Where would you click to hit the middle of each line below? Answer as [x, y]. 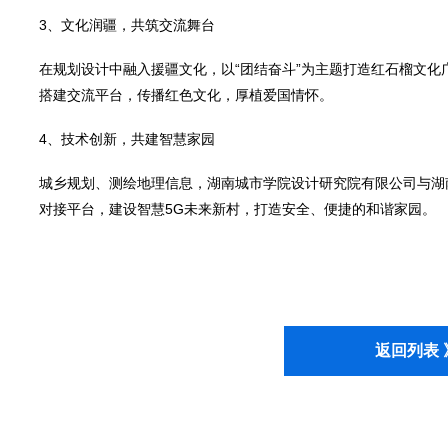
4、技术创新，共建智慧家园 [126, 139]
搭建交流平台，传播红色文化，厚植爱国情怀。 [185, 95]
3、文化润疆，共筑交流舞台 [126, 25]
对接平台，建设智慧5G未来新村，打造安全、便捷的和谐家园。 [237, 209]
